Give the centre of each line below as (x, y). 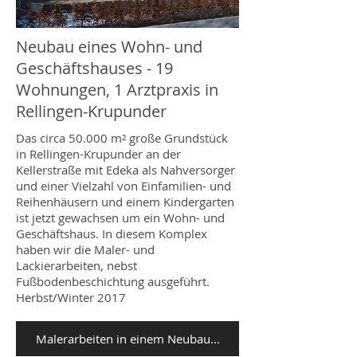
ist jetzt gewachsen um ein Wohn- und (120, 218)
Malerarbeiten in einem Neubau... (127, 338)
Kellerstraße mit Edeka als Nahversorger (126, 170)
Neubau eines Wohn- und (109, 46)
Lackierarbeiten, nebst (76, 266)
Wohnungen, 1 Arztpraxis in (117, 89)
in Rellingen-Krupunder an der (98, 154)
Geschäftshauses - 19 (94, 68)
